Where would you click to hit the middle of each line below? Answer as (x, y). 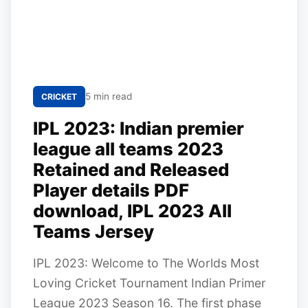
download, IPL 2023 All (132, 211)
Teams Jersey (93, 231)
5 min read (109, 96)
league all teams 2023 (128, 149)
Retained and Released (131, 169)
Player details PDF (111, 190)
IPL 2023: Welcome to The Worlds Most (146, 263)
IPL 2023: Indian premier (139, 128)
